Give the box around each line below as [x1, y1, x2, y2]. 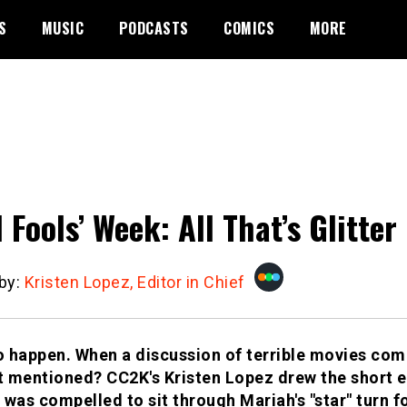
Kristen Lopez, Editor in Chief [24, 272, 245, 292]
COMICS [223, 17, 274, 39]
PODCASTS [118, 17, 189, 39]
